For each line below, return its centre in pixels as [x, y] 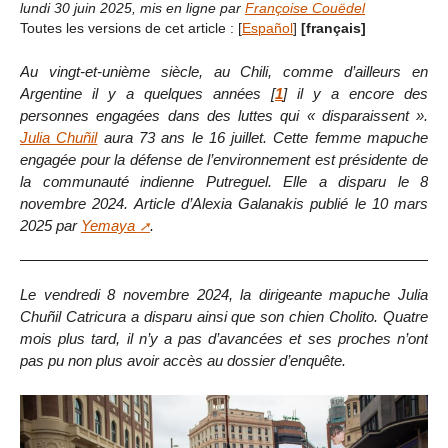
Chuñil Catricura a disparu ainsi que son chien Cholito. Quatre [224, 316]
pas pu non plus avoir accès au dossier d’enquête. [183, 360]
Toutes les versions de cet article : [129, 28]
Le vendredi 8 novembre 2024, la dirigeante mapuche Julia [224, 294]
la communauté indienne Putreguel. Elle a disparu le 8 [224, 182]
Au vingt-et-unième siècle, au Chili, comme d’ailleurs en [224, 72]
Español [267, 28]
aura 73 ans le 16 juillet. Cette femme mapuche [263, 138]
